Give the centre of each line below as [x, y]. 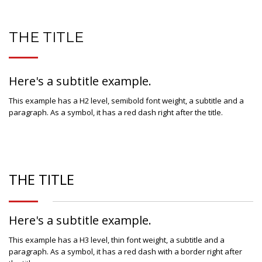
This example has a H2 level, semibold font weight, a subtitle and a [126, 100]
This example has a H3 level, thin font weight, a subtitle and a [117, 239]
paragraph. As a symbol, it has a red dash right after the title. [116, 112]
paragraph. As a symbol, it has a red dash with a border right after [125, 251]
